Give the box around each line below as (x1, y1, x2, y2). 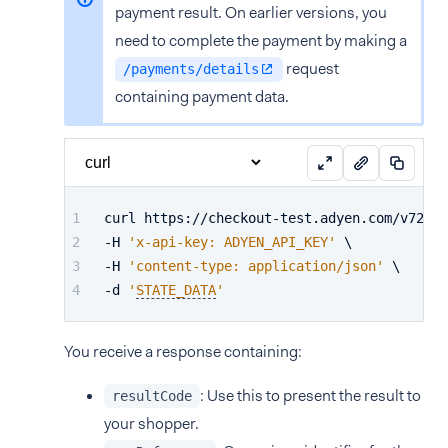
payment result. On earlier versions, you (115, 2, 387, 23)
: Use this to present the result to (200, 385, 421, 406)
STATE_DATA (136, 282, 216, 298)
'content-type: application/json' (128, 258, 384, 274)
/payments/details (123, 61, 259, 77)
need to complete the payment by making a (115, 30, 407, 51)
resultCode (112, 388, 192, 404)
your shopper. (104, 413, 199, 434)
